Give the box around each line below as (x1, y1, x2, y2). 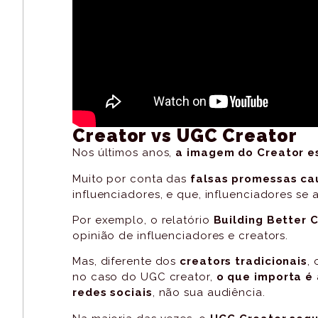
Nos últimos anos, (72, 146, 176, 160)
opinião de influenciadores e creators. (72, 229, 289, 242)
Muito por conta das (72, 172, 187, 185)
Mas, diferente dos (72, 255, 180, 268)
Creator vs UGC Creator (72, 125, 297, 147)
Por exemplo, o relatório (72, 213, 214, 226)
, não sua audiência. (152, 286, 265, 300)
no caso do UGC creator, (72, 270, 216, 284)
